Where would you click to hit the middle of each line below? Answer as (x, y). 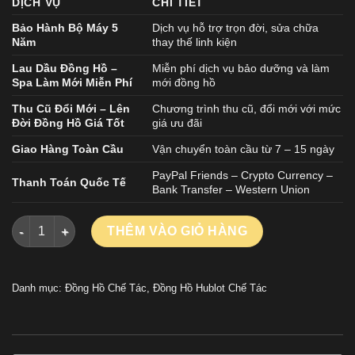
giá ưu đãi (177, 123)
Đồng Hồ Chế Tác (106, 288)
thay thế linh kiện (195, 42)
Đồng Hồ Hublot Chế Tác (210, 288)
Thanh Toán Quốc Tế (69, 183)
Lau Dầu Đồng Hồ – (65, 69)
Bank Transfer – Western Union (231, 190)
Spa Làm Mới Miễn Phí (72, 83)
